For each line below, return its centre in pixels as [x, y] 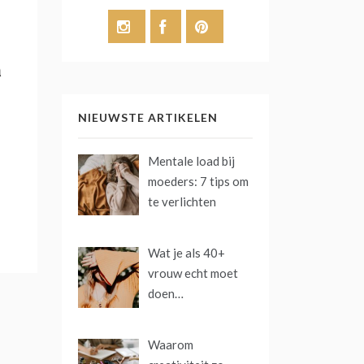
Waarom [171, 345]
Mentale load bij [192, 160]
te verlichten [182, 201]
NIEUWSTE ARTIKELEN [148, 117]
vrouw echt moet [193, 273]
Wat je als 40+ [187, 253]
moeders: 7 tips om [199, 181]
